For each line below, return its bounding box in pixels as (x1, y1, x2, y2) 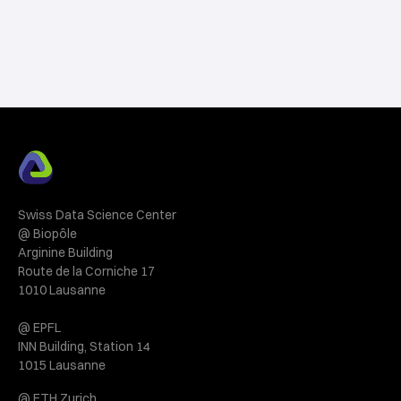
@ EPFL (18, 319, 61, 336)
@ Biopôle (18, 225, 77, 242)
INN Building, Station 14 (18, 337, 150, 354)
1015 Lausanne (18, 356, 106, 373)
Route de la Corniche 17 (18, 262, 155, 279)
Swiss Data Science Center (18, 206, 183, 223)
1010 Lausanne (18, 281, 106, 298)
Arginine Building (18, 243, 113, 260)
